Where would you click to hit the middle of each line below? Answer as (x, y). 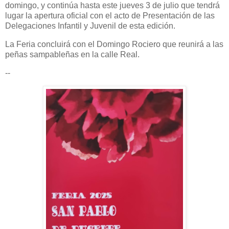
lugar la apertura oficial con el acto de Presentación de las (110, 15)
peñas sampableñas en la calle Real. (73, 54)
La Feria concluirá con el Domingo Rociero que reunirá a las (114, 44)
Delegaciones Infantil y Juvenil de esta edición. (91, 26)
